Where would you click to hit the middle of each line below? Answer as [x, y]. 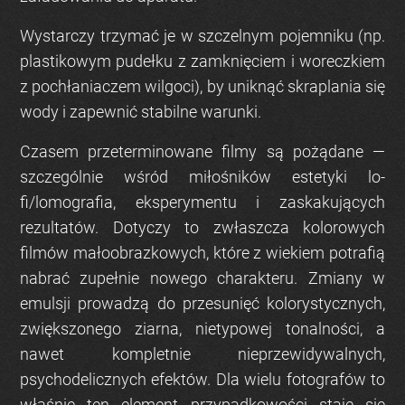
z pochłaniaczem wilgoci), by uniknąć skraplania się [202, 87]
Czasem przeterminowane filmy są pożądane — [202, 152]
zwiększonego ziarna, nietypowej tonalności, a [202, 329]
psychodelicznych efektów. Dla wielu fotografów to [202, 380]
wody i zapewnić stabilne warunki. [141, 112]
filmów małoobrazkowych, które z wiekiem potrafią [202, 253]
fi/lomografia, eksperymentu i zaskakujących [202, 202]
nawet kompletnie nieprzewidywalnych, [202, 354]
